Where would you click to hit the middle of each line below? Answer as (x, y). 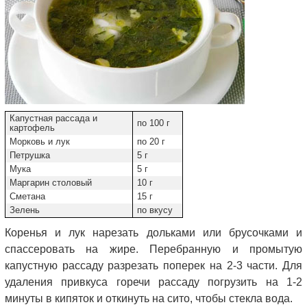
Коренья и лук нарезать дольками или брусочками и (153, 233)
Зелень (26, 210)
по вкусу (155, 210)
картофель (34, 128)
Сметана (29, 196)
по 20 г (151, 142)
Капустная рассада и (53, 118)
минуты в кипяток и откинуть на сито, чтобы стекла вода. (149, 298)
